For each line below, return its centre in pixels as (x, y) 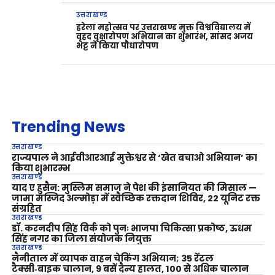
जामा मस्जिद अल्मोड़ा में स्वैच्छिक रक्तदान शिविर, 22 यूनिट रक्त (136, 199)
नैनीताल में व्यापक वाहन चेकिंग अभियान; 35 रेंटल (112, 259)
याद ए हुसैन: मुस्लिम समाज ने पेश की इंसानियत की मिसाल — (134, 188)
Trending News (68, 127)
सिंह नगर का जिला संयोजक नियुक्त (81, 239)
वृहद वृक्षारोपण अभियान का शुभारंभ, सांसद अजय (165, 37)
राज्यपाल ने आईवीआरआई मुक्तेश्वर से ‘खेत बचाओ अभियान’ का (134, 158)
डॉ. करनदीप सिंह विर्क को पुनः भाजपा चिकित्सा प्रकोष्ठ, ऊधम (131, 229)
